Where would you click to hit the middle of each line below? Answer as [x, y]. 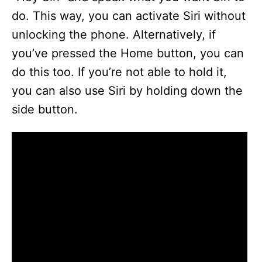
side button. [45, 109]
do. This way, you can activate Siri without [129, 16]
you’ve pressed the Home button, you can [128, 53]
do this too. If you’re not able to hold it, [119, 72]
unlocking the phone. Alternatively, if [114, 35]
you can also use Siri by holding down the [127, 91]
